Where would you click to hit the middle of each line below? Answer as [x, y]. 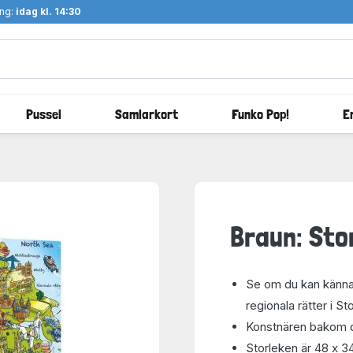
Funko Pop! [260, 113]
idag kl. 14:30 [48, 11]
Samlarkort [147, 113]
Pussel [44, 113]
